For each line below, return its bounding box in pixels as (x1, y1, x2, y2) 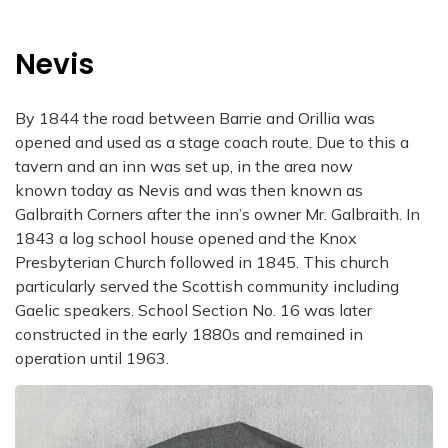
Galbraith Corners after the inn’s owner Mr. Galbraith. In (15, 203, 420, 224)
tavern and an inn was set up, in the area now (15, 155, 353, 176)
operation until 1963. (15, 347, 169, 368)
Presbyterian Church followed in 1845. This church (15, 251, 389, 272)
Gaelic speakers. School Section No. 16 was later (15, 299, 372, 320)
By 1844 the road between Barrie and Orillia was (15, 107, 375, 128)
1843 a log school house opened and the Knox (15, 227, 357, 248)
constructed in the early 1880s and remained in (15, 323, 363, 344)
